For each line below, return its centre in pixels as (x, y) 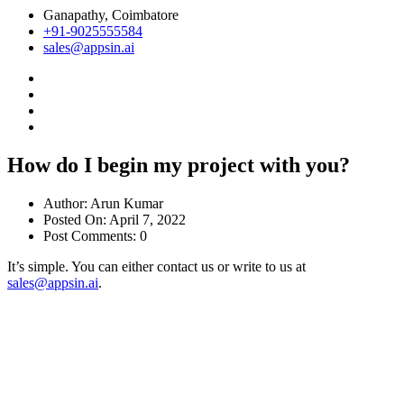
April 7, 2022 (146, 219)
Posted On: (75, 219)
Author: (65, 203)
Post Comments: (90, 235)
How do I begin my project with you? (179, 165)
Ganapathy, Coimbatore (111, 15)
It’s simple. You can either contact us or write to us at (156, 266)
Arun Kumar (125, 203)
